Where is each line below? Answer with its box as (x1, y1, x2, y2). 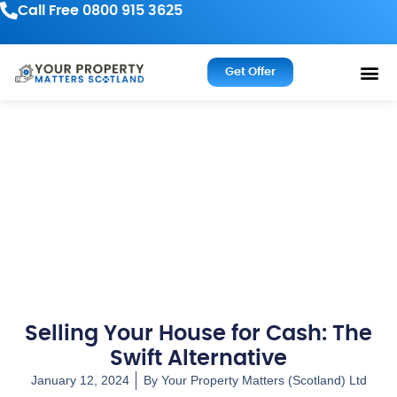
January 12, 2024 (30, 373, 129, 387)
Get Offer (225, 66, 276, 78)
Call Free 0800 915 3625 (18, 4, 183, 18)
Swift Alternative (110, 348, 287, 370)
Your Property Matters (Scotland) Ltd (157, 373, 367, 387)
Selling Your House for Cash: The (25, 323, 372, 345)
